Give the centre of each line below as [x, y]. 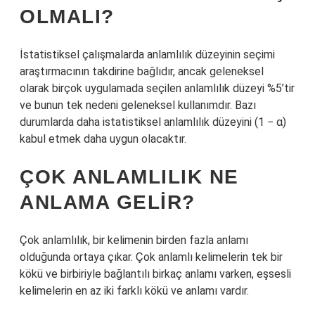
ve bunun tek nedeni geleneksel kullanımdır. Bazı [138, 105]
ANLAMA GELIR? [108, 202]
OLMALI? [67, 17]
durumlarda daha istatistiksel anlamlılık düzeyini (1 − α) [153, 122]
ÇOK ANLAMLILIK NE [129, 177]
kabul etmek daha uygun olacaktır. [103, 139]
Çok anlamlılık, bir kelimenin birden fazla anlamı [134, 240]
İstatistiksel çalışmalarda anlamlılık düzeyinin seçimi [147, 54]
